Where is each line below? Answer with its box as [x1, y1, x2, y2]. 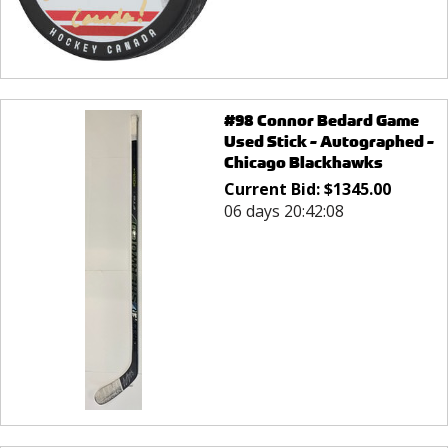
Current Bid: [223, 177, 324, 200]
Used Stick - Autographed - [223, 130, 434, 152]
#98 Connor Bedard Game [223, 109, 419, 131]
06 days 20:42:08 [223, 199, 344, 222]
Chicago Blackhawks [223, 151, 383, 173]
